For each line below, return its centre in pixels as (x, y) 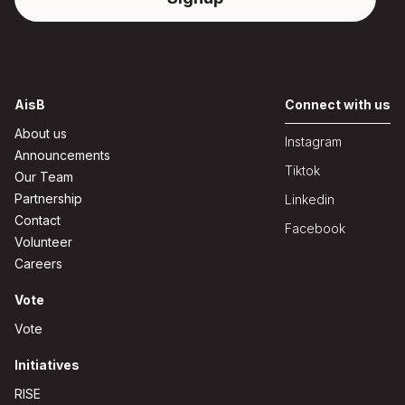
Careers (38, 264)
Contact (38, 220)
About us (41, 133)
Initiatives (47, 365)
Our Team (44, 177)
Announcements (62, 155)
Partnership (48, 198)
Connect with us (338, 104)
